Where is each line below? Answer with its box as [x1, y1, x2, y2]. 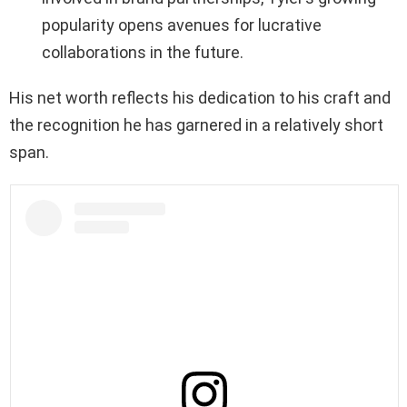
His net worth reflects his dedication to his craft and [9, 87, 391, 107]
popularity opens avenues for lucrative [42, 15, 322, 35]
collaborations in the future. [42, 42, 243, 62]
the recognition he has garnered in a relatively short [9, 114, 383, 134]
